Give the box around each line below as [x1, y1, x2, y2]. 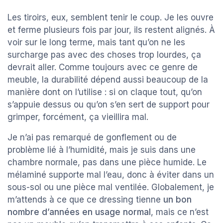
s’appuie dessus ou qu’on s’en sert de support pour [7, 100, 210, 110]
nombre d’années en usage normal [7, 207, 151, 218]
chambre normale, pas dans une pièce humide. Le [7, 157, 207, 168]
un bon [163, 195, 192, 205]
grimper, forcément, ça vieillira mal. [7, 112, 148, 122]
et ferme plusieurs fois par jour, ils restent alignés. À [7, 25, 215, 35]
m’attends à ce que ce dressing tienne [7, 195, 163, 205]
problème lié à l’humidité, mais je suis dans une [7, 145, 196, 155]
